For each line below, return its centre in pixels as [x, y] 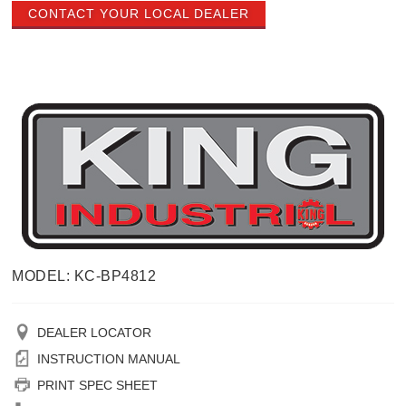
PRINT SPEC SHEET [98, 386]
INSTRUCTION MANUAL [109, 359]
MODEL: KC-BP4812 [84, 276]
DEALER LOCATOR [95, 333]
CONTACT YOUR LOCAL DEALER [139, 14]
